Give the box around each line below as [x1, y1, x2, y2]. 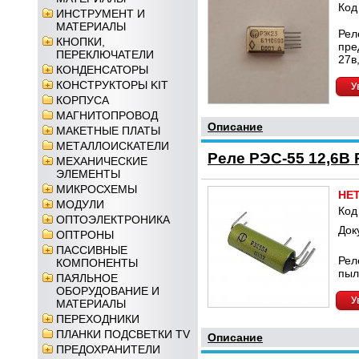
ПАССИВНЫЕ [56, 244, 127, 256]
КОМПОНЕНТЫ [56, 256, 138, 269]
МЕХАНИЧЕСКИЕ [56, 155, 147, 167]
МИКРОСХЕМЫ [56, 183, 137, 196]
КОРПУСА [56, 94, 109, 107]
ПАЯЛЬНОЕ [56, 272, 118, 284]
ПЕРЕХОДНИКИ [56, 313, 139, 325]
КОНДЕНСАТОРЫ [56, 63, 148, 76]
